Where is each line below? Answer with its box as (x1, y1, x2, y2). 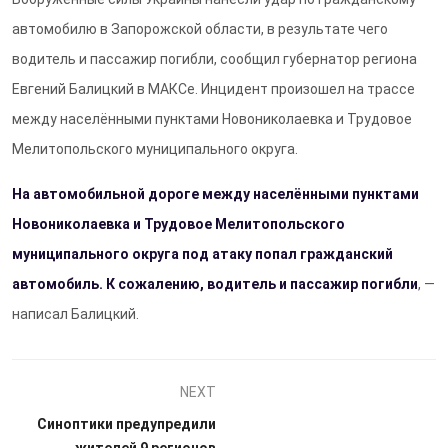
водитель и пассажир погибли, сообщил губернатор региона (12, 51, 417, 67)
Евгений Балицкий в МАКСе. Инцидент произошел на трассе (12, 81, 415, 97)
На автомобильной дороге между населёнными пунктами (12, 186, 419, 202)
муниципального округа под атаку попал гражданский (12, 246, 393, 262)
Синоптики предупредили (36, 416, 216, 432)
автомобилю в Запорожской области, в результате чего (12, 21, 388, 37)
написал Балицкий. (12, 306, 139, 322)
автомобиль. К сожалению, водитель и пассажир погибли (12, 276, 418, 292)
